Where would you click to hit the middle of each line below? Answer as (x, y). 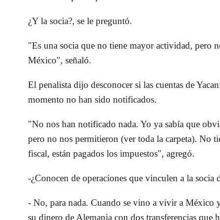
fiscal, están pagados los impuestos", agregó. (111, 154)
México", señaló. (60, 60)
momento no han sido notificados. (93, 100)
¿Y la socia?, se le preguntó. (80, 21)
